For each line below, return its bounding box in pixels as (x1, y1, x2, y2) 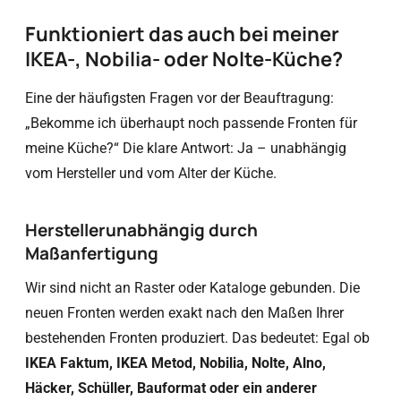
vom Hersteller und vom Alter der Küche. (25, 165, 277, 182)
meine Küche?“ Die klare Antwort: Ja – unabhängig (25, 140, 346, 157)
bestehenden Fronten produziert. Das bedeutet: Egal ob (25, 329, 370, 346)
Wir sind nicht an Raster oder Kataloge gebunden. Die (25, 279, 360, 296)
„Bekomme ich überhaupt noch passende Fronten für (25, 115, 357, 132)
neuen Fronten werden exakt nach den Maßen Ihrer (25, 304, 344, 321)
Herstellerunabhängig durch (25, 218, 258, 242)
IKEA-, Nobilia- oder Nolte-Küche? (25, 46, 343, 73)
